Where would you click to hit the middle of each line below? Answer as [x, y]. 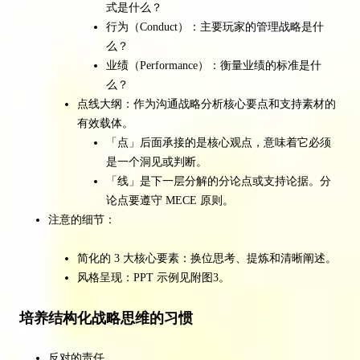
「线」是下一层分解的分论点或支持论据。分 [219, 182]
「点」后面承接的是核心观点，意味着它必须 [219, 143]
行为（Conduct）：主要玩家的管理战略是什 [215, 27]
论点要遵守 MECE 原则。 [170, 201]
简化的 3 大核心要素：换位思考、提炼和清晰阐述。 [207, 259]
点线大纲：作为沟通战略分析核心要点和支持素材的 [207, 104]
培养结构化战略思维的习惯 [106, 319]
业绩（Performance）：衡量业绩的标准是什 [214, 66]
